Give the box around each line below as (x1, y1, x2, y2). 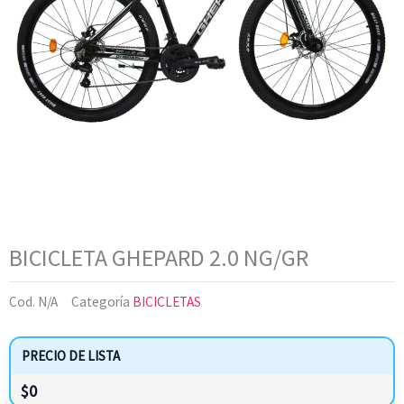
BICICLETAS (133, 292, 201, 310)
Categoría (71, 292, 130, 310)
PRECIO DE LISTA (22, 346, 120, 364)
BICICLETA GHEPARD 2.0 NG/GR (9, 243, 308, 272)
